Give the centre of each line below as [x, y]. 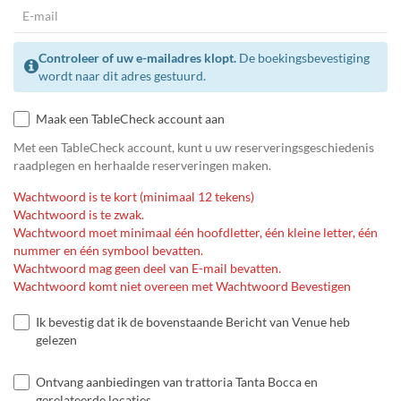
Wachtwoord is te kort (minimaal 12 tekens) [134, 196]
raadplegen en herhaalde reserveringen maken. [142, 165]
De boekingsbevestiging [303, 57]
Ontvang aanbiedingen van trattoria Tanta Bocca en [177, 381]
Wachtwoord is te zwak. [79, 214]
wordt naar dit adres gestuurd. [122, 75]
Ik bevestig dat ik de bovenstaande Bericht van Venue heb [193, 321]
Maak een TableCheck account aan [130, 118]
